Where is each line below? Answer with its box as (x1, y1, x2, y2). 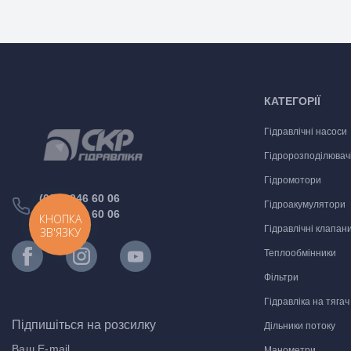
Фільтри (263, 272, 299, 283)
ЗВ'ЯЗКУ (39, 224, 81, 240)
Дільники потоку (263, 320, 335, 331)
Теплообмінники (263, 248, 336, 259)
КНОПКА (38, 211, 81, 226)
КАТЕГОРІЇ (263, 95, 320, 107)
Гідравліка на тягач (263, 296, 349, 307)
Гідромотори (263, 175, 321, 186)
